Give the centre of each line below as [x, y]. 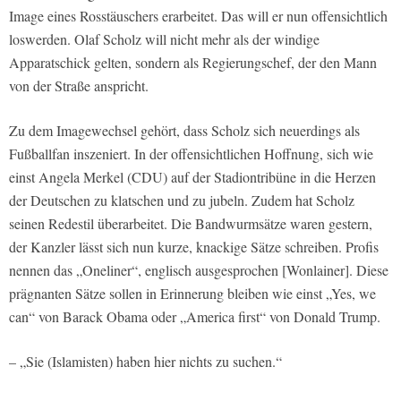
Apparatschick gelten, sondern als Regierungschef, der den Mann [193, 63]
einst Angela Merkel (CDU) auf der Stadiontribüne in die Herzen [192, 177]
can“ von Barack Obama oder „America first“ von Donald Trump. [195, 317]
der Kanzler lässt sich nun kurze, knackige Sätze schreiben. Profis [194, 247]
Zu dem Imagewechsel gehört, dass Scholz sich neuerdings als [184, 131]
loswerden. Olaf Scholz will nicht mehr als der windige [164, 39]
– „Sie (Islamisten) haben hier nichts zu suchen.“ [145, 362]
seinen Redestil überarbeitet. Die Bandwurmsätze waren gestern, [191, 224]
